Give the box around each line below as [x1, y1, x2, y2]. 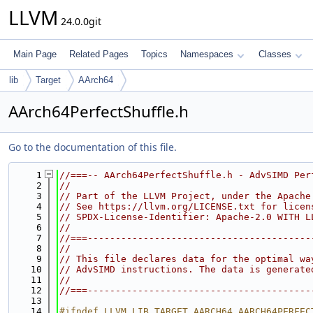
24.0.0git [58, 15, 101, 28]
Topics [141, 49, 168, 59]
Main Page [13, 49, 57, 59]
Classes [259, 49, 291, 59]
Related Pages [69, 49, 129, 59]
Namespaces [180, 49, 233, 59]
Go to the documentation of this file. [8, 140, 177, 154]
